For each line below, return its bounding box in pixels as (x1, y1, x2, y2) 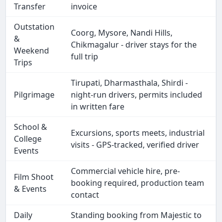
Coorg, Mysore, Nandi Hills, (71, 27, 173, 39)
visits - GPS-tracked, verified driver (71, 139, 200, 151)
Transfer (14, 1, 46, 12)
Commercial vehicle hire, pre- (71, 166, 180, 177)
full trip (71, 51, 99, 62)
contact (71, 189, 100, 201)
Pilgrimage (14, 89, 55, 101)
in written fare (71, 101, 125, 112)
